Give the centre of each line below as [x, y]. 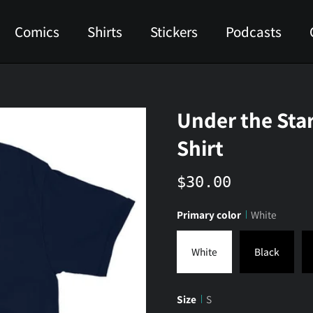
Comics [37, 31]
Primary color [209, 214]
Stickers [174, 31]
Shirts [104, 31]
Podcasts [253, 31]
